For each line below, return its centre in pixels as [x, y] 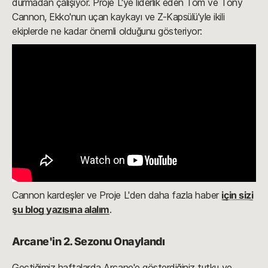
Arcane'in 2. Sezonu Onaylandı [89, 241]
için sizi [237, 195]
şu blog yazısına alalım [61, 209]
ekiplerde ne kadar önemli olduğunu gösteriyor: [107, 31]
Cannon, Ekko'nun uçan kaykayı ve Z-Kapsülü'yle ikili [118, 17]
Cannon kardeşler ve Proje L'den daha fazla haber [117, 195]
